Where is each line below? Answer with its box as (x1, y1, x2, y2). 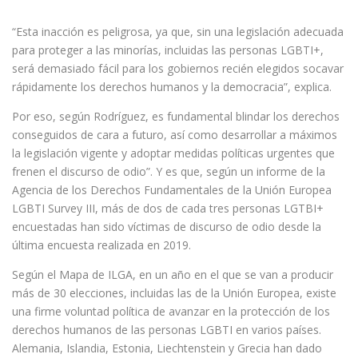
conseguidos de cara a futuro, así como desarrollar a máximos (12, 127, 337, 142)
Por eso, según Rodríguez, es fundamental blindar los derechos (12, 109, 340, 124)
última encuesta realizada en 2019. (12, 237, 191, 253)
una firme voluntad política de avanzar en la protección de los (12, 304, 330, 319)
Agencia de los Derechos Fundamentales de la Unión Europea (12, 182, 332, 197)
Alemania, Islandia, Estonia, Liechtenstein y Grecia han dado (12, 340, 322, 356)
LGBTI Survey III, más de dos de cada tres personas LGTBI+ (12, 201, 324, 216)
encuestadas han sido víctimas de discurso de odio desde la (12, 219, 321, 234)
